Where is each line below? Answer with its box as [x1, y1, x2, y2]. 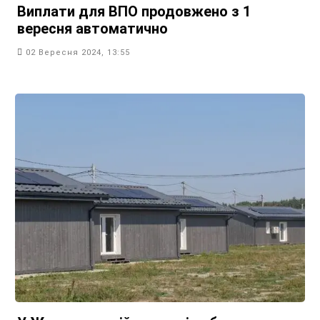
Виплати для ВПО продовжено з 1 [17, 2, 251, 20]
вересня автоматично [17, 19, 168, 37]
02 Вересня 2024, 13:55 [26, 47, 130, 57]
